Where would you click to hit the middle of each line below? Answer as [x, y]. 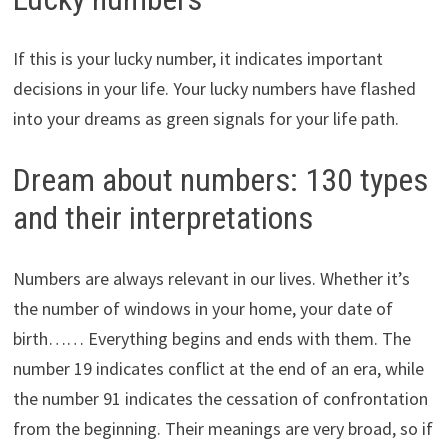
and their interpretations [162, 218]
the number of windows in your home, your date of [202, 308]
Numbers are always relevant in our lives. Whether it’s [211, 278]
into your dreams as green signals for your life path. [205, 119]
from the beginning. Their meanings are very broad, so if [222, 428]
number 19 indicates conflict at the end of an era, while [218, 368]
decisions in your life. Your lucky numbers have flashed [214, 89]
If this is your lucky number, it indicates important [197, 59]
